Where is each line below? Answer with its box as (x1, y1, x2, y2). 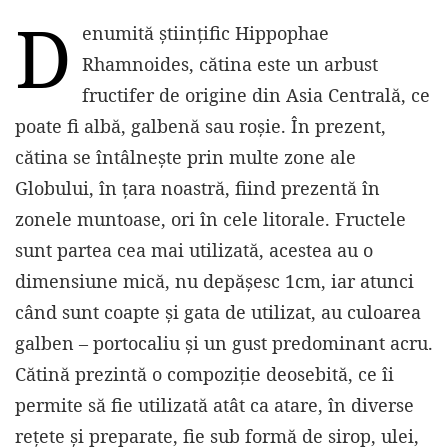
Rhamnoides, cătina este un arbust (82, 52, 378, 77)
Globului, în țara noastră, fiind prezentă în (15, 176, 380, 201)
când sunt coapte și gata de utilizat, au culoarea (15, 300, 421, 325)
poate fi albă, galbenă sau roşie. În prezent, (15, 114, 386, 139)
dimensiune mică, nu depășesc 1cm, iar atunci (15, 269, 414, 294)
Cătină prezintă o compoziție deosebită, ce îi (15, 362, 394, 387)
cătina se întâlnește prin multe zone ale (15, 145, 356, 170)
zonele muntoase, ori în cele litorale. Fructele (15, 207, 406, 232)
